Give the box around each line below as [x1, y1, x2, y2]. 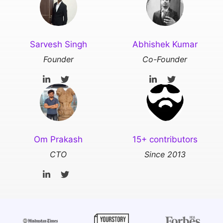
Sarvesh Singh [29, 39, 87, 50]
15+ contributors [132, 134, 198, 145]
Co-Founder [142, 54, 187, 65]
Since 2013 [144, 149, 186, 160]
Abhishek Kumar [132, 39, 198, 50]
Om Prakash [34, 134, 83, 145]
